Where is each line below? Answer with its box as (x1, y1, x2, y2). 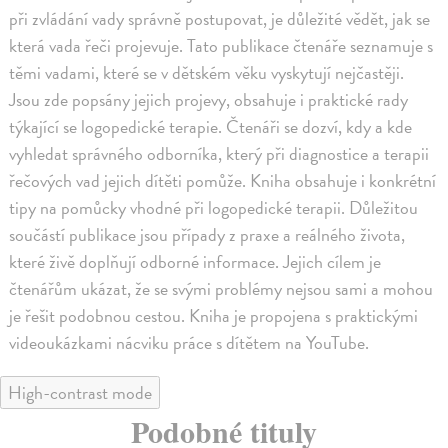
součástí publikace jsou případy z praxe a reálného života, (9, 221, 406, 249)
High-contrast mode (8, 379, 152, 407)
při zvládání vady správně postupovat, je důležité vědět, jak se (9, 5, 431, 33)
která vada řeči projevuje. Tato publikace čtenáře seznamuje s (9, 32, 434, 60)
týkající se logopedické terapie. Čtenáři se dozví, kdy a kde (9, 113, 413, 141)
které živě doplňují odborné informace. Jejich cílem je (9, 248, 382, 276)
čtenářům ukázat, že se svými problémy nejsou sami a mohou (9, 275, 434, 303)
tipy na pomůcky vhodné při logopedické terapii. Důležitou (9, 194, 419, 222)
